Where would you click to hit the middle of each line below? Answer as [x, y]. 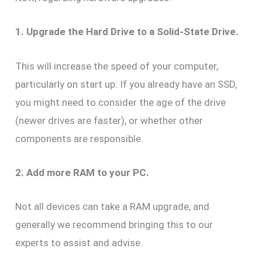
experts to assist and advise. [79, 242]
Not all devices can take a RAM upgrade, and [113, 206]
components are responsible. [80, 138]
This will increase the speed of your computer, [117, 66]
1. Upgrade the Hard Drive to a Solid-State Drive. [127, 32]
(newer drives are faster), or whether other [109, 120]
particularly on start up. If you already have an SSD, [126, 84]
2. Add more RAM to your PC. [82, 172]
